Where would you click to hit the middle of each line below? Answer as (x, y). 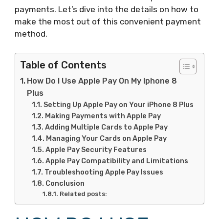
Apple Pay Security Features (96, 149)
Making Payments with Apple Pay (103, 116)
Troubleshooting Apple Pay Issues (104, 172)
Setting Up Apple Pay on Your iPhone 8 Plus (119, 104)
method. (31, 34)
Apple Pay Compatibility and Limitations (117, 161)
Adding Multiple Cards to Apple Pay (107, 127)
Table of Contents (63, 65)
